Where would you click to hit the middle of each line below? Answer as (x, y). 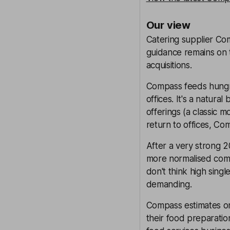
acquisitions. (169, 65)
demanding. (169, 184)
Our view (168, 25)
